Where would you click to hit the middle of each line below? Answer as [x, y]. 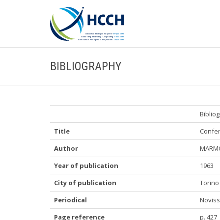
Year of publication [86, 165]
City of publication [85, 183]
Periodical [70, 200]
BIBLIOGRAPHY [86, 66]
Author [66, 148]
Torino [209, 183]
